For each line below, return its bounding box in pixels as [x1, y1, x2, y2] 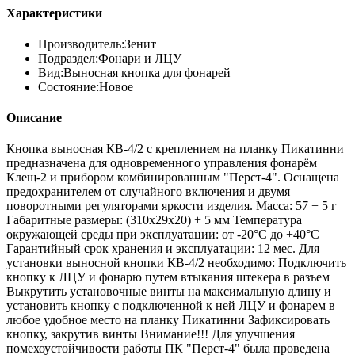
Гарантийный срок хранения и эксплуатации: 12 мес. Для [6, 242, 319, 256]
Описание [6, 111, 62, 125]
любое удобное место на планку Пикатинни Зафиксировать [6, 313, 330, 327]
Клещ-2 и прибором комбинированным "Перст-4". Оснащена [6, 170, 339, 185]
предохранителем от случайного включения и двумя [6, 185, 290, 199]
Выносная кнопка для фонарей [63, 65, 231, 79]
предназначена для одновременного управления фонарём [6, 156, 317, 170]
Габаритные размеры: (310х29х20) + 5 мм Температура [6, 213, 302, 227]
